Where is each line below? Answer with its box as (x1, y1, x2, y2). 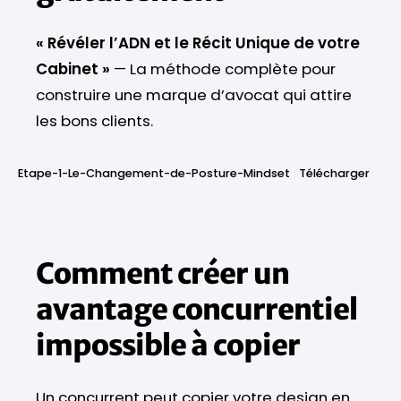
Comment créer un (36, 255, 289, 292)
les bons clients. (36, 109, 153, 132)
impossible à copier (36, 327, 300, 363)
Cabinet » (36, 57, 110, 80)
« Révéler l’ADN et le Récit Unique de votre (36, 31, 360, 54)
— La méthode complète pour (110, 57, 336, 80)
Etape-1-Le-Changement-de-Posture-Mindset (18, 165, 290, 181)
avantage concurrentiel (36, 291, 357, 328)
